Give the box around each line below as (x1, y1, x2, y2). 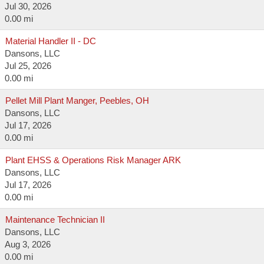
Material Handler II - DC (5, 36, 96, 46)
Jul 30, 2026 (5, 1, 51, 11)
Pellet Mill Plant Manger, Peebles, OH (5, 95, 149, 105)
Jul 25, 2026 (5, 61, 51, 71)
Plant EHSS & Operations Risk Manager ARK (5, 155, 181, 165)
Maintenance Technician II (5, 214, 105, 225)
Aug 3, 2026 (5, 239, 51, 249)
